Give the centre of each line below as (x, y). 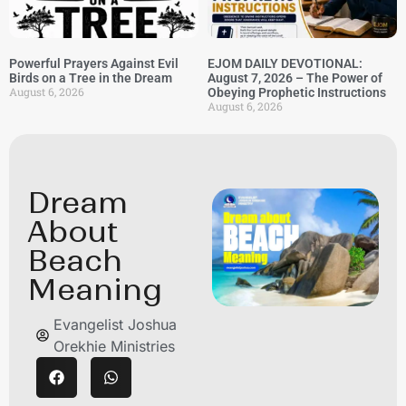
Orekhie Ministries (114, 346)
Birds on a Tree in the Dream (91, 78)
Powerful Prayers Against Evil (94, 63)
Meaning (95, 290)
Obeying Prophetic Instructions (297, 92)
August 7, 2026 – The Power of (295, 78)
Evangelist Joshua (115, 324)
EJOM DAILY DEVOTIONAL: (285, 63)
